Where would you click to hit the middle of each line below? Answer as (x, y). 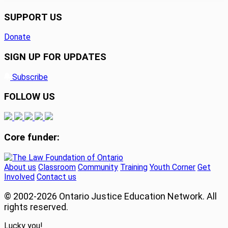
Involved (19, 177)
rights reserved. (36, 207)
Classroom (57, 167)
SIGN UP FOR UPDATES (55, 57)
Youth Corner (173, 167)
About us (20, 167)
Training (134, 167)
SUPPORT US (33, 17)
